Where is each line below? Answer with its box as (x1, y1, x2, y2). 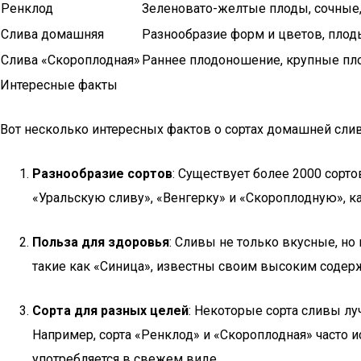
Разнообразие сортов (32, 166, 172, 181)
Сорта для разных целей (32, 303, 189, 318)
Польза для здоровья (32, 234, 169, 250)
